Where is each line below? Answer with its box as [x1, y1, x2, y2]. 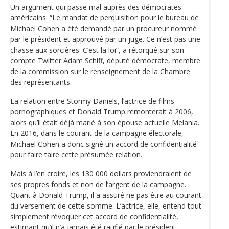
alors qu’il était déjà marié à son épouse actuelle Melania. [10, 117, 199, 127]
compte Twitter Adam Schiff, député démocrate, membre [10, 55, 200, 65]
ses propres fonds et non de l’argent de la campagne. [10, 179, 186, 189]
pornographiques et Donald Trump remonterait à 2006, [10, 106, 193, 117]
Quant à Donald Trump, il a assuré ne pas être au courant [10, 190, 201, 200]
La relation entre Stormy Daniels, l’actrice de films [10, 96, 174, 106]
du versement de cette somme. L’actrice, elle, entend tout [10, 200, 201, 211]
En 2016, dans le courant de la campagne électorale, [10, 128, 184, 138]
